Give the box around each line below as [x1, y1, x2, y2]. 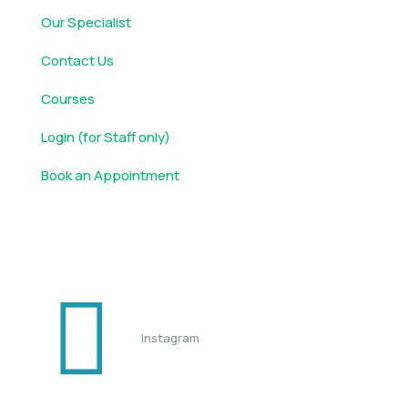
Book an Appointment [41, 166, 179, 185]
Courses [41, 89, 95, 108]
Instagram [140, 329, 199, 346]
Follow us [41, 231, 95, 248]
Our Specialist [41, 13, 131, 32]
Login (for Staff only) [41, 127, 170, 147]
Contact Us [41, 51, 114, 70]
